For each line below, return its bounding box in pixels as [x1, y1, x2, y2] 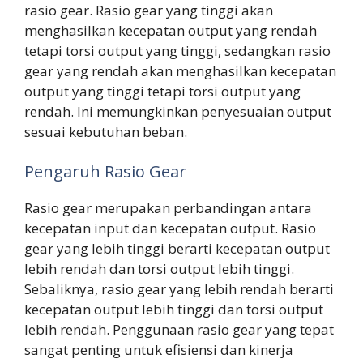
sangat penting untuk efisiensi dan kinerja [24, 340, 293, 360]
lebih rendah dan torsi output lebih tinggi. [24, 259, 294, 279]
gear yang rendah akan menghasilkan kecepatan [24, 61, 336, 80]
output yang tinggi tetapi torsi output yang [24, 81, 301, 100]
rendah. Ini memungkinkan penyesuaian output [24, 101, 331, 121]
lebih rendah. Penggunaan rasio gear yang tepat [24, 320, 334, 340]
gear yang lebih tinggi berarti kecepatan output [24, 239, 330, 258]
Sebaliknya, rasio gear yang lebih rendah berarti [24, 280, 334, 299]
